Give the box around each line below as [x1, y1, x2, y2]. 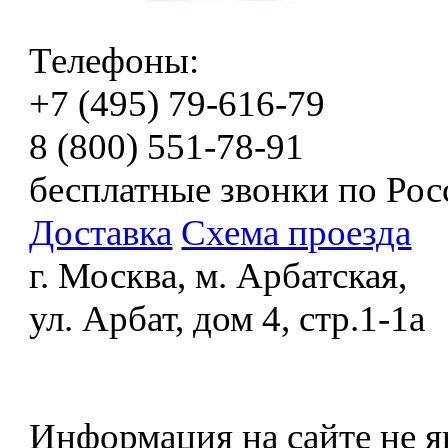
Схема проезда [181, 212, 412, 253]
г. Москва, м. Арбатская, [29, 255, 408, 296]
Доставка [29, 212, 173, 253]
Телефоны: [29, 40, 200, 81]
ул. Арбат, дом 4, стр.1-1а [29, 298, 426, 339]
